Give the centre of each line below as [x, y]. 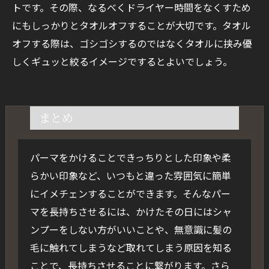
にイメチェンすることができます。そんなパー [130, 194]
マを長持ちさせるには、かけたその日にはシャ [131, 212]
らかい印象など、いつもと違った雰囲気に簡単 [130, 176]
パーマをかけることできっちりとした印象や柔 [130, 158]
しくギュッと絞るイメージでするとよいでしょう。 [122, 62]
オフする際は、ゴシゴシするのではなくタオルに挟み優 [132, 44]
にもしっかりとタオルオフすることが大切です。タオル [131, 26]
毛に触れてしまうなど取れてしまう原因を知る [131, 248]
